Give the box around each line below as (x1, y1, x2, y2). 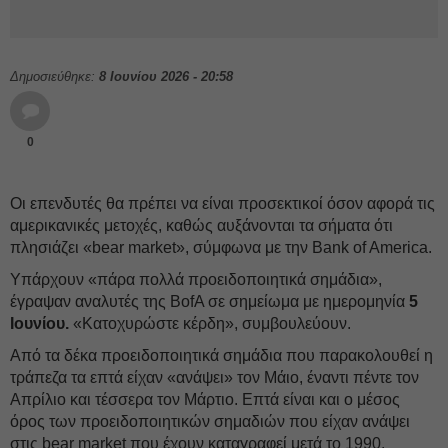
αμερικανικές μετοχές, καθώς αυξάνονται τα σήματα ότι (10, 217, 393, 234)
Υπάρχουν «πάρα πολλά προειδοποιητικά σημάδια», (10, 271, 382, 288)
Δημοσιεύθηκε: (10, 69, 99, 84)
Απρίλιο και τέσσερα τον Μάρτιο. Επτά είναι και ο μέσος (10, 391, 400, 408)
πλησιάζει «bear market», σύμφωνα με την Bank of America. (10, 239, 432, 256)
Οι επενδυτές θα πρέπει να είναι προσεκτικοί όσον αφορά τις (10, 195, 435, 212)
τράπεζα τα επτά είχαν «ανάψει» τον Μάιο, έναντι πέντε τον (10, 369, 419, 386)
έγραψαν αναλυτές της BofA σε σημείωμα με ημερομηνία (10, 293, 409, 310)
